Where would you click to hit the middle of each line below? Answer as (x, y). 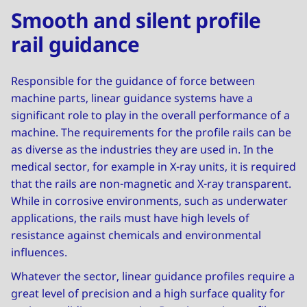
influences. (39, 252)
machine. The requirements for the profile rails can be (151, 132)
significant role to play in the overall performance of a (150, 115)
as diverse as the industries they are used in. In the (142, 149)
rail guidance (75, 44)
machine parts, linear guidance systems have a (132, 98)
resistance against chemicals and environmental (136, 235)
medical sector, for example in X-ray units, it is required (153, 167)
